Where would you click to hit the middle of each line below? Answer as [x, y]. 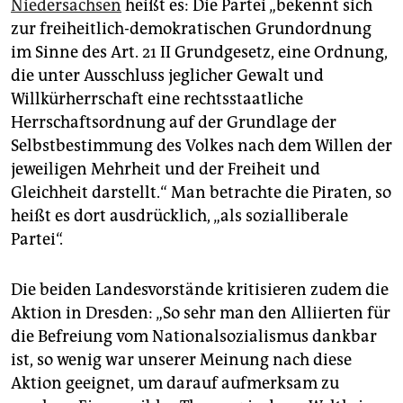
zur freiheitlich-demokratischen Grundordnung [191, 29]
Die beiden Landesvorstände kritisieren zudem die [200, 290]
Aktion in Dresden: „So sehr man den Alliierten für [201, 313]
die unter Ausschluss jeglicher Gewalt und [167, 76]
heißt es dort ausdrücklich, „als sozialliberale [179, 216]
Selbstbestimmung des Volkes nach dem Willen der [201, 146]
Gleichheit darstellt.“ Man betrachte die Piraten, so [201, 193]
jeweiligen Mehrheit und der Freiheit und [166, 170]
